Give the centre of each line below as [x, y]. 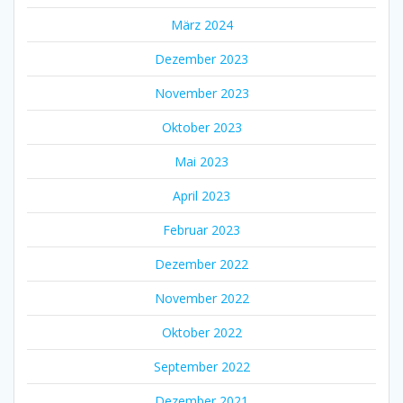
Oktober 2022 [201, 332]
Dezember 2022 [201, 264]
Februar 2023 [201, 229]
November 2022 [201, 298]
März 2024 [201, 24]
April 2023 [201, 195]
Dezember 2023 [201, 58]
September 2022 [201, 366]
